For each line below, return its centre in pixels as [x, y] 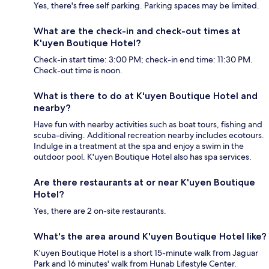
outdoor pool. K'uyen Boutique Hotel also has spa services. [143, 156]
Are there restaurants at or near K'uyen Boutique [144, 182]
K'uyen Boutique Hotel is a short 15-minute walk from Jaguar [146, 252]
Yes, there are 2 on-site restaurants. [100, 210]
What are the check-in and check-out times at [137, 31]
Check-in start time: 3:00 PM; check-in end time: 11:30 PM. [143, 59]
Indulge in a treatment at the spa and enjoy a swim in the [139, 146]
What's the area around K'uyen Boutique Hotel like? [150, 236]
